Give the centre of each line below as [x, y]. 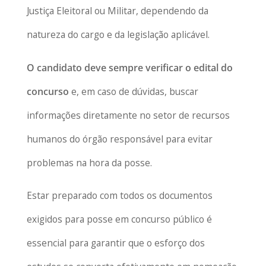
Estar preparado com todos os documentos [119, 196]
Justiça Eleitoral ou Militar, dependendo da [117, 11]
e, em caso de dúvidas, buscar [133, 91]
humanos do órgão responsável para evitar [119, 139]
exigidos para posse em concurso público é [119, 219]
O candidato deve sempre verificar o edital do [129, 67]
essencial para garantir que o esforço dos [115, 243]
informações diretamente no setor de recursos [128, 115]
